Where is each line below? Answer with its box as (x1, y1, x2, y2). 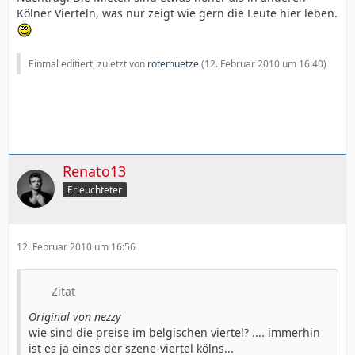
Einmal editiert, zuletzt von (29, 57, 147, 71)
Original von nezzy (29, 308, 121, 324)
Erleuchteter (67, 182, 122, 197)
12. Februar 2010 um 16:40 (204, 57, 323, 71)
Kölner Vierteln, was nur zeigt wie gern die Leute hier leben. (17, 5, 338, 21)
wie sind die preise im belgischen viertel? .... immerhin (29, 324, 320, 340)
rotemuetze (147, 57, 199, 71)
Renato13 (63, 162, 126, 181)
